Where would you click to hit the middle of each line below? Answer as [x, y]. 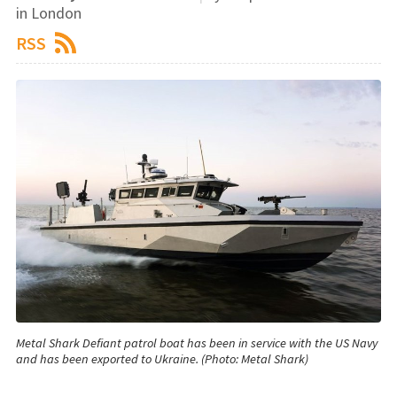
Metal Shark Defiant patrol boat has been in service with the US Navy [197, 343]
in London [49, 12]
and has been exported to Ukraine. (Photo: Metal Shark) [162, 358]
